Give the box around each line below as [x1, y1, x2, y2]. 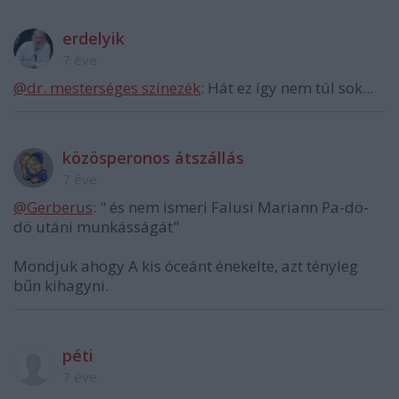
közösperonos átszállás [62, 147, 244, 169]
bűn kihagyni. [13, 275, 109, 297]
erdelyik [62, 28, 125, 50]
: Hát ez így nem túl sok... [200, 77, 373, 99]
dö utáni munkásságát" [13, 216, 179, 238]
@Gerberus [13, 197, 93, 218]
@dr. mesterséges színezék [13, 77, 200, 99]
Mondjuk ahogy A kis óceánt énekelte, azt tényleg [13, 256, 358, 277]
